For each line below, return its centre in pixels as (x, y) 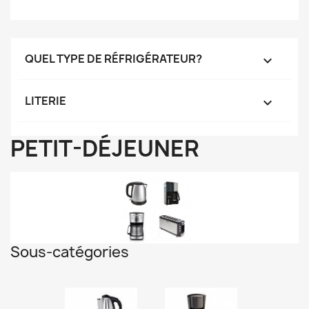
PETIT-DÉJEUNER (104, 148)
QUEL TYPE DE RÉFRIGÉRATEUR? (113, 59)
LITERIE (46, 101)
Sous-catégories (70, 252)
